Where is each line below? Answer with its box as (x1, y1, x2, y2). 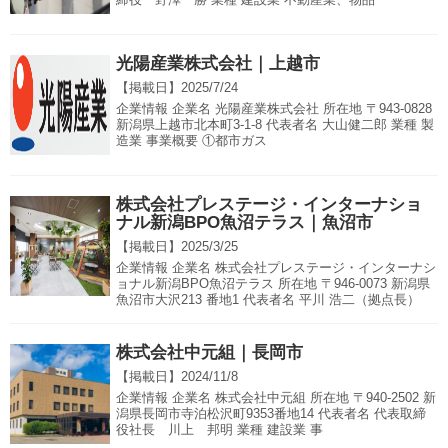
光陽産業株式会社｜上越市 (116, 54, 320, 74)
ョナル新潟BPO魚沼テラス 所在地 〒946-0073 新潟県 (116, 276, 430, 292)
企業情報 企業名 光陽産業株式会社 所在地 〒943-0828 (116, 101, 432, 117)
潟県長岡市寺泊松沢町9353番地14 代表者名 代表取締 (116, 406, 426, 422)
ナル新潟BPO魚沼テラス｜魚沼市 (116, 213, 373, 233)
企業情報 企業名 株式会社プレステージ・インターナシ (116, 260, 436, 276)
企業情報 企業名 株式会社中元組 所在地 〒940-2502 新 (116, 390, 436, 406)
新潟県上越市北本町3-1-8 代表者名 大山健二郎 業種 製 (116, 117, 434, 133)
